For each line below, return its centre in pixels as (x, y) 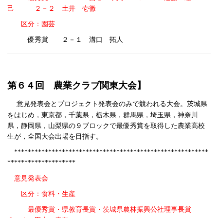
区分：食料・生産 (48, 194)
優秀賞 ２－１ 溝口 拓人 (72, 39)
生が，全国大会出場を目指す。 (55, 137)
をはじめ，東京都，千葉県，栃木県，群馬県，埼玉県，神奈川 (103, 115)
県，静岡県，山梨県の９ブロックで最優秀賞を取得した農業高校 (106, 126)
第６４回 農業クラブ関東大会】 (77, 86)
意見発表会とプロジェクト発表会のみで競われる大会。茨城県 (112, 104)
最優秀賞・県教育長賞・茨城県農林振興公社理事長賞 (116, 210)
